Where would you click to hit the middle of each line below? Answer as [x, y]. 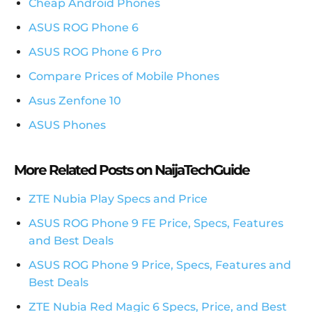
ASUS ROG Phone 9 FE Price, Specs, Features [156, 224]
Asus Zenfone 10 [75, 101]
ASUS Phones [67, 125]
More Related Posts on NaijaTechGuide [132, 170]
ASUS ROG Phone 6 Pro [95, 52]
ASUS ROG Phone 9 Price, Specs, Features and [160, 265]
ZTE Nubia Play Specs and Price [118, 199]
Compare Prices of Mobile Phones [124, 77]
